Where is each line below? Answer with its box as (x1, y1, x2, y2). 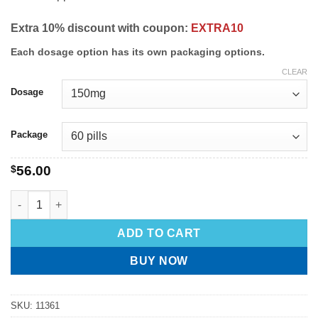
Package (11, 129, 48, 141)
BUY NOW (130, 254, 188, 267)
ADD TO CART (117, 226, 201, 239)
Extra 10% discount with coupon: (11, 22, 191, 35)
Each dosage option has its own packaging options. (11, 46, 265, 58)
